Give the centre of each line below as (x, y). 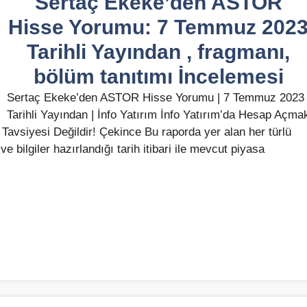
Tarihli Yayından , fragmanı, (158, 51)
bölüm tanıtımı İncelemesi (158, 76)
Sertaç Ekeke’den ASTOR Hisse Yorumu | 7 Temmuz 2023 (156, 97)
